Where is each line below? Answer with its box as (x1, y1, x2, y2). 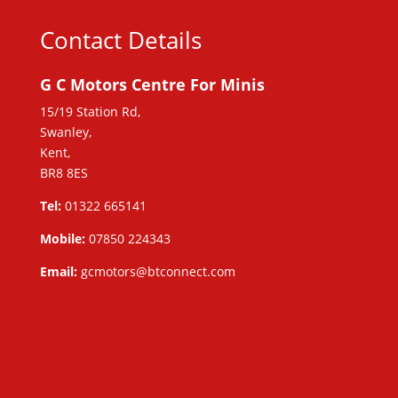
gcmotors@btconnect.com (80, 263, 235, 281)
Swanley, (39, 123, 92, 141)
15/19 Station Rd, (39, 103, 140, 121)
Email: (39, 263, 81, 281)
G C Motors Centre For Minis (39, 74, 265, 96)
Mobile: (39, 230, 85, 248)
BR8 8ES (39, 164, 88, 182)
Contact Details (39, 24, 202, 57)
